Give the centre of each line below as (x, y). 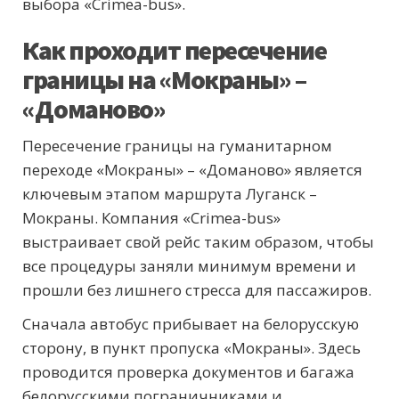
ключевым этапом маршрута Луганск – (170, 194)
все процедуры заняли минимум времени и (189, 266)
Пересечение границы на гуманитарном (177, 146)
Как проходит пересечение (174, 50)
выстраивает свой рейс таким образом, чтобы (198, 242)
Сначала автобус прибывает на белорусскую (191, 324)
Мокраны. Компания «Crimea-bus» (151, 218)
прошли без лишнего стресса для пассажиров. (197, 290)
